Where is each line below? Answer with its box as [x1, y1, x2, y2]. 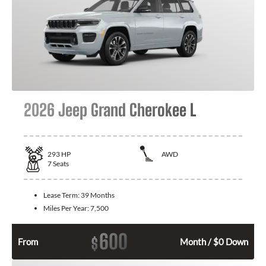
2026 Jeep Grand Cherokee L [24, 99, 196, 120]
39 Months [81, 191, 115, 200]
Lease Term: [43, 191, 81, 200]
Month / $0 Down [180, 236, 248, 248]
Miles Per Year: [43, 204, 90, 213]
